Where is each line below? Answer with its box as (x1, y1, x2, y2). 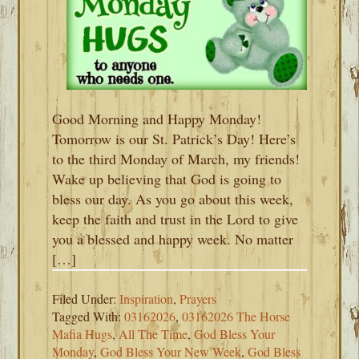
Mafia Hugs (52, 325, 113, 342)
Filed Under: (52, 290, 120, 307)
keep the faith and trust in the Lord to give (52, 209, 299, 228)
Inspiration (119, 290, 174, 307)
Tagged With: (52, 308, 125, 325)
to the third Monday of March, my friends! (52, 149, 301, 168)
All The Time (119, 325, 188, 342)
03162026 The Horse (182, 308, 291, 325)
